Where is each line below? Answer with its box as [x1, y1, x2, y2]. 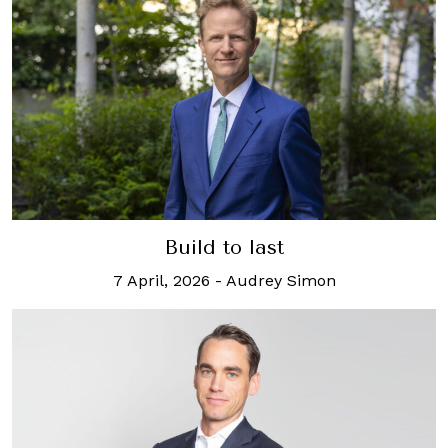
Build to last [164, 235, 284, 259]
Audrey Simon [225, 270, 336, 290]
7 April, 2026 [112, 270, 210, 290]
